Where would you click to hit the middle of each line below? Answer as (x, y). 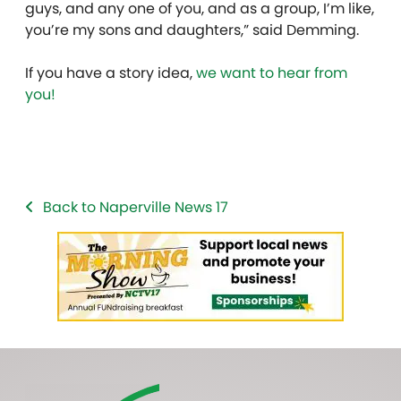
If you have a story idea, (111, 73)
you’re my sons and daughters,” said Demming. (192, 30)
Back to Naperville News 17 (136, 207)
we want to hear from (272, 73)
